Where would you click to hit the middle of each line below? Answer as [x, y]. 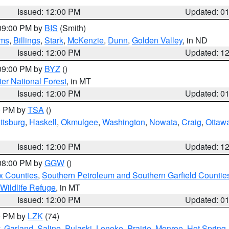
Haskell [43, 122]
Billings [27, 40]
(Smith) [72, 28]
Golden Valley [157, 40]
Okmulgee [79, 122]
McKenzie [86, 40]
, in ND [195, 40]
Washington [124, 122]
